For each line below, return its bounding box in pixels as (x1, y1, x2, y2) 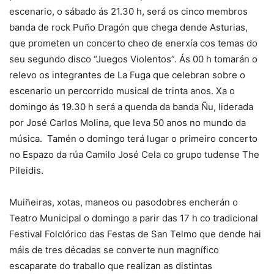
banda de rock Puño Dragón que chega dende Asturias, (9, 21, 248, 33)
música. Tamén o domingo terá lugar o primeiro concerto (9, 132, 257, 144)
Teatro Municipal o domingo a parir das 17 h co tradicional (9, 212, 258, 224)
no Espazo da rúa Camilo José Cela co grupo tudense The (9, 148, 259, 160)
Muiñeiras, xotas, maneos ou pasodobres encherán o (9, 196, 238, 208)
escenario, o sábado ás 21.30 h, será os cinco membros (9, 5, 248, 17)
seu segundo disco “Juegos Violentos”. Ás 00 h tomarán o (9, 53, 257, 65)
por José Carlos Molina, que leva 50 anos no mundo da (9, 116, 246, 128)
